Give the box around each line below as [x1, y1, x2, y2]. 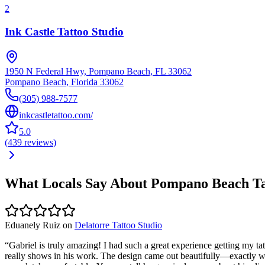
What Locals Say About [5, 176, 151, 192]
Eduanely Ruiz [5, 220, 60, 231]
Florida [71, 76, 98, 87]
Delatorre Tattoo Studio [75, 220, 162, 231]
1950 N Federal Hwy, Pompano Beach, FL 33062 [5, 66, 192, 76]
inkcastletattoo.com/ [19, 109, 93, 120]
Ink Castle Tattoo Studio [5, 25, 124, 38]
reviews [24, 137, 53, 147]
